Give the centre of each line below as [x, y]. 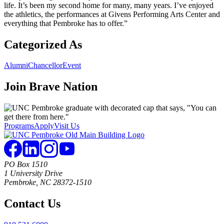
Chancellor [45, 65]
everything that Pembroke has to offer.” [66, 23]
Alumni [16, 65]
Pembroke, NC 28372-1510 [48, 182]
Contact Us [32, 204]
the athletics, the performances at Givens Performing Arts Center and [112, 14]
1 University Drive [33, 173]
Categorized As [43, 44]
